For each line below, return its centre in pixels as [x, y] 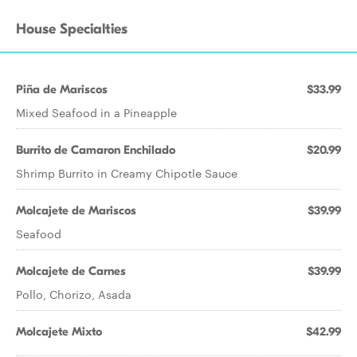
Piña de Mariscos [62, 89]
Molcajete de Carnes [71, 271]
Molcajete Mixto [59, 331]
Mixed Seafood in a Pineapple [96, 112]
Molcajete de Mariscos [76, 210]
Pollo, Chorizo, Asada [74, 294]
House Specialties [72, 29]
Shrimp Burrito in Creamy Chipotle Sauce [127, 173]
